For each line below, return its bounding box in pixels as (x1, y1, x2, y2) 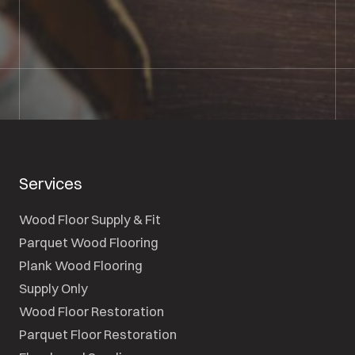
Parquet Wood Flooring (19, 235, 158, 251)
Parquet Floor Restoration (19, 326, 177, 343)
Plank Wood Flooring (19, 258, 143, 274)
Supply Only (19, 281, 88, 297)
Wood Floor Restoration (19, 303, 164, 320)
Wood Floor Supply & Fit (19, 212, 161, 228)
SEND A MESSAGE (46, 54, 151, 71)
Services (19, 173, 82, 193)
